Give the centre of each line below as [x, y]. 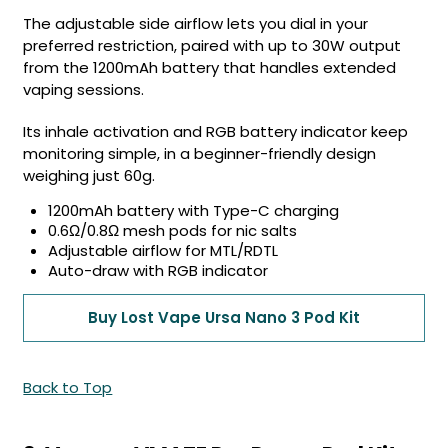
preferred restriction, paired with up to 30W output [212, 45]
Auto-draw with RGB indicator [158, 270]
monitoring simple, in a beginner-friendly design [200, 153]
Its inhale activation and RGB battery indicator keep [216, 131]
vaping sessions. [84, 89]
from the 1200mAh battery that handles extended [210, 67]
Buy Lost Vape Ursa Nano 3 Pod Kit [224, 317]
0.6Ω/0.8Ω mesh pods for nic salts [173, 230]
